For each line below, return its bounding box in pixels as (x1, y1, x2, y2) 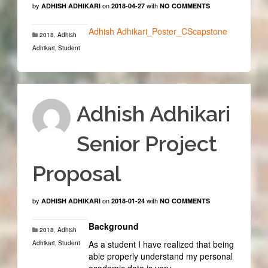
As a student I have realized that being (88, 237, 234, 250)
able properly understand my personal (88, 249, 233, 262)
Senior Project (76, 130, 217, 156)
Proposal (32, 160, 121, 186)
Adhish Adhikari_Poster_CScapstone (88, 25, 227, 38)
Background (88, 220, 139, 232)
